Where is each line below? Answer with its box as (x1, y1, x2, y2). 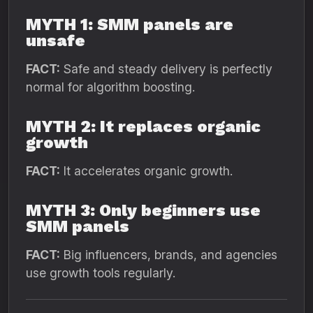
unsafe (26, 31, 85, 50)
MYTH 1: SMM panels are (26, 15, 233, 34)
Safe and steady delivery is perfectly (60, 61, 272, 76)
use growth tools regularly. (26, 265, 175, 280)
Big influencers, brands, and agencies (60, 247, 277, 262)
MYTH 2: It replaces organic (26, 117, 261, 136)
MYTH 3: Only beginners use (26, 201, 261, 220)
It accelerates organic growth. (60, 163, 233, 178)
